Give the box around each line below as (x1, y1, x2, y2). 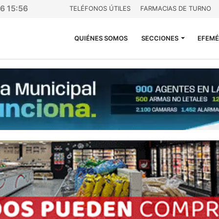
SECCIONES (141, 34, 178, 42)
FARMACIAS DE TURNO (140, 4, 211, 12)
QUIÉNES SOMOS (74, 34, 128, 42)
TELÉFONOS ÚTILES (69, 4, 131, 12)
